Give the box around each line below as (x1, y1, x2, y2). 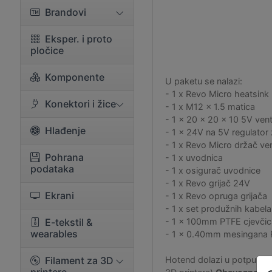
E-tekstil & (45, 216, 92, 228)
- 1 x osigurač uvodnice (165, 165, 260, 175)
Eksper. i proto (45, 33, 112, 45)
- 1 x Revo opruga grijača (165, 191, 267, 201)
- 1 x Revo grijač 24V (165, 178, 250, 188)
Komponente (45, 71, 104, 83)
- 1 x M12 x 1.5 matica (165, 101, 255, 112)
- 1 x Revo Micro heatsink (165, 89, 269, 99)
